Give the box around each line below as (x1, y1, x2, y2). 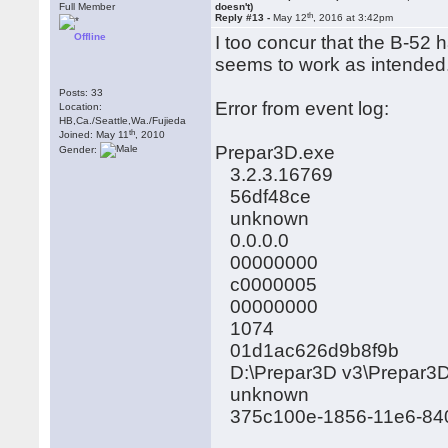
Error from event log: (215, 98, 390, 119)
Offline (74, 31, 107, 42)
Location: (59, 101, 103, 112)
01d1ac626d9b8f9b (215, 340, 400, 361)
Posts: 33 (59, 87, 104, 98)
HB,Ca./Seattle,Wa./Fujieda (59, 115, 187, 126)
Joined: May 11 (59, 129, 130, 140)
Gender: (59, 143, 101, 155)
